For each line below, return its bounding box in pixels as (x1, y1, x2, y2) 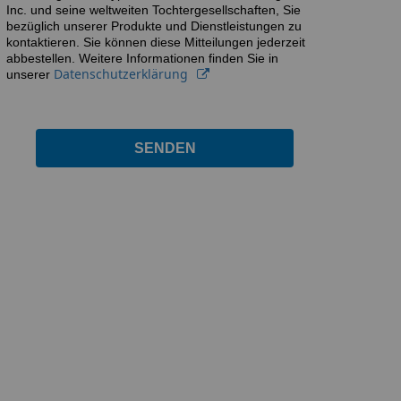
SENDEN (133, 140, 196, 156)
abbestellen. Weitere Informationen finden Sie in (6, 50, 278, 65)
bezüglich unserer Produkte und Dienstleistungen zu (6, 18, 302, 33)
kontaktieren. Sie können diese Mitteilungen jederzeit (6, 34, 305, 49)
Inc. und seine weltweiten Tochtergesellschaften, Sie (6, 2, 301, 17)
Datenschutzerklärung (54, 64, 188, 82)
